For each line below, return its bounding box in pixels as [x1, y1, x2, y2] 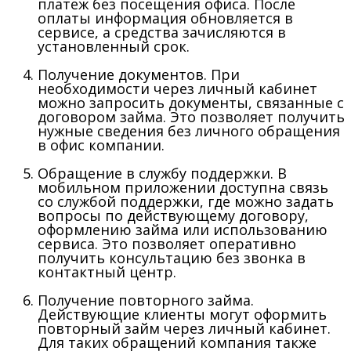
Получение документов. [38, 64, 207, 84]
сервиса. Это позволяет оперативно [38, 233, 296, 253]
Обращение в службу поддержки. [38, 163, 273, 183]
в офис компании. [38, 135, 165, 154]
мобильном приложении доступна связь [38, 177, 328, 197]
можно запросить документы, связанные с [38, 92, 344, 112]
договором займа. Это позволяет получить [38, 107, 345, 126]
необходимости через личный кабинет [38, 78, 317, 98]
